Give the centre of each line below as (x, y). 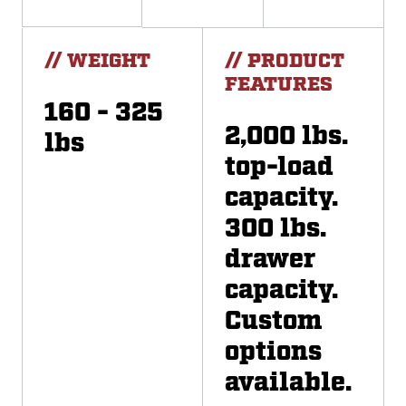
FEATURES (279, 84)
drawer (270, 261)
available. (288, 384)
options (273, 353)
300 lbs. (275, 230)
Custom (274, 322)
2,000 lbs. (286, 137)
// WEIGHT (97, 61)
